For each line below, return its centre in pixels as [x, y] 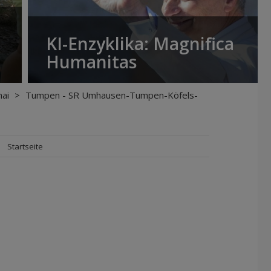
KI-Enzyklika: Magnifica [140, 44]
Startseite [25, 146]
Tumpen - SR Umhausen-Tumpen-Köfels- [112, 95]
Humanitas [91, 62]
